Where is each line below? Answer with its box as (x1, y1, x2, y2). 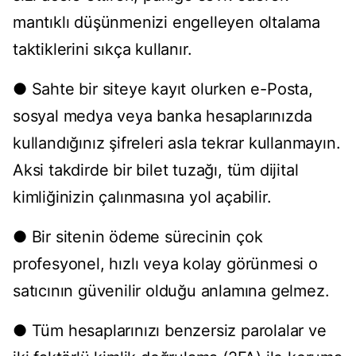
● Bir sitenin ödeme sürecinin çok (13, 227, 263, 247)
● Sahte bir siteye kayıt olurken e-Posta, (13, 79, 313, 99)
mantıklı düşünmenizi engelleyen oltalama (13, 13, 320, 33)
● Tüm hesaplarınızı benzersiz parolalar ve (13, 321, 327, 341)
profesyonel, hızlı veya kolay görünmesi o (13, 254, 318, 274)
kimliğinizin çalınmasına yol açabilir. (13, 188, 272, 207)
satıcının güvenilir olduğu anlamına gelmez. (13, 281, 330, 301)
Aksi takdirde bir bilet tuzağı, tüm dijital (13, 161, 299, 180)
